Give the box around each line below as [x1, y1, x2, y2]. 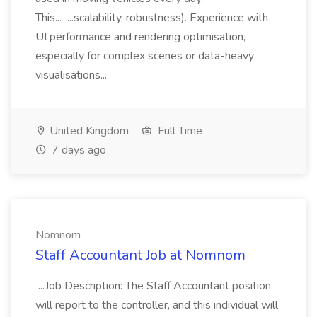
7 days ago [49, 142, 106, 158]
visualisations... [35, 67, 110, 83]
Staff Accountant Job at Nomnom [35, 246, 246, 265]
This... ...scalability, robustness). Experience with [35, 10, 268, 25]
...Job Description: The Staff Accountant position [35, 278, 271, 294]
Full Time [155, 123, 202, 139]
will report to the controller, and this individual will [35, 297, 278, 313]
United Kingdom [47, 123, 129, 139]
